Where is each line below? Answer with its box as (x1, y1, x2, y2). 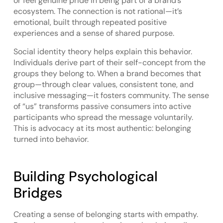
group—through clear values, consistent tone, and (13, 79, 194, 90)
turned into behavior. (13, 133, 89, 144)
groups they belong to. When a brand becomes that (13, 68, 201, 79)
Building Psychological (13, 167, 158, 186)
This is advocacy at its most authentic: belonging (13, 122, 191, 133)
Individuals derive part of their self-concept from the (13, 57, 206, 68)
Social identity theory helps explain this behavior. (13, 46, 192, 57)
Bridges (13, 184, 62, 203)
